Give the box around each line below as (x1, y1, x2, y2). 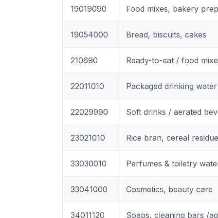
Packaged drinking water (126, 81, 217, 91)
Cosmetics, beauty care (126, 184, 213, 194)
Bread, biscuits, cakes (126, 30, 206, 39)
